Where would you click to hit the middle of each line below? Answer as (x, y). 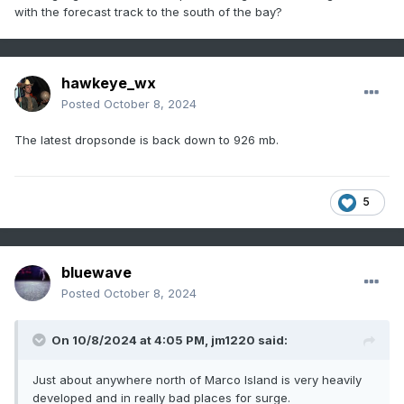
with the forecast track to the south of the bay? (148, 11)
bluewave (96, 273)
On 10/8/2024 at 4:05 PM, (131, 340)
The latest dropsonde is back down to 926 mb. (147, 140)
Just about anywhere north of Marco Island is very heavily (197, 380)
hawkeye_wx (109, 83)
